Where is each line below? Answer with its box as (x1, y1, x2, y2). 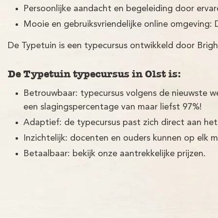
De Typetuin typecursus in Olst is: (8, 67, 181, 80)
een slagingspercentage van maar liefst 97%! (23, 102, 202, 111)
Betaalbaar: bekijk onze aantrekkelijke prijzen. (23, 149, 206, 158)
